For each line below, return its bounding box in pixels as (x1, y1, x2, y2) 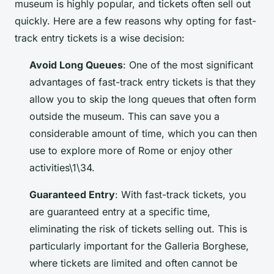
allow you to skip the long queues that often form (29, 93, 256, 106)
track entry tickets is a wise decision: (15, 32, 185, 45)
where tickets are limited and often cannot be (29, 257, 237, 270)
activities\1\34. (29, 161, 95, 174)
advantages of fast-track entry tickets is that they (29, 76, 256, 89)
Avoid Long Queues (29, 59, 123, 72)
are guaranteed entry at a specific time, (29, 206, 210, 218)
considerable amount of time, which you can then (29, 127, 257, 140)
